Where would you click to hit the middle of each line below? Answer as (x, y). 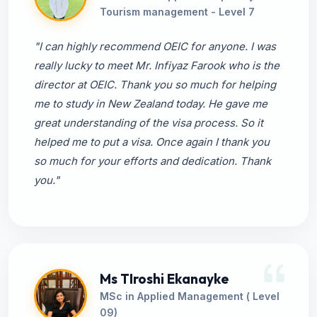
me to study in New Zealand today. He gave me (151, 104)
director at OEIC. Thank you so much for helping (155, 85)
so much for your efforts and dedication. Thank (152, 161)
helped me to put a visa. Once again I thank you (152, 142)
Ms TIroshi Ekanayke (164, 278)
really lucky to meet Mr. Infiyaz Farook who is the (157, 65)
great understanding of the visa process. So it (149, 123)
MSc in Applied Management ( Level (190, 296)
